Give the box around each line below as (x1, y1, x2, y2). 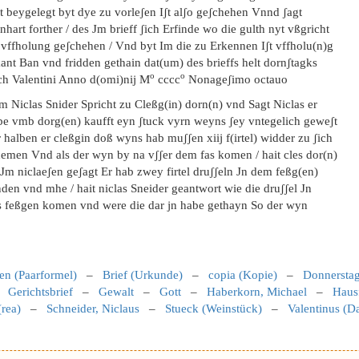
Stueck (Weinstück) (165, 302, 262, 315)
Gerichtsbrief (8, 285, 73, 298)
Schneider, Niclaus (46, 302, 139, 315)
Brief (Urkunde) (103, 268, 183, 281)
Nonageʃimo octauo (185, 73, 288, 86)
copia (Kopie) (208, 268, 277, 281)
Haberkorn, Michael (207, 285, 307, 298)
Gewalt (99, 285, 134, 298)
